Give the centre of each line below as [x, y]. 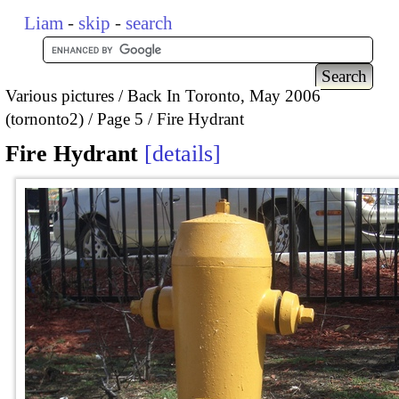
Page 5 [120, 118]
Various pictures [60, 95]
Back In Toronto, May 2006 [224, 95]
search [150, 23]
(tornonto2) [45, 118]
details [183, 154]
